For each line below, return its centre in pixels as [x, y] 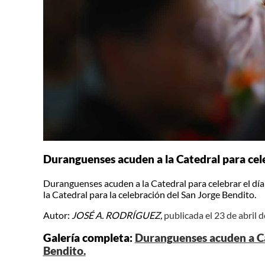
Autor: [57, 215]
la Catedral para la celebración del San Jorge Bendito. [149, 194]
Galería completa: [89, 238]
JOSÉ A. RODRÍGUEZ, [117, 215]
